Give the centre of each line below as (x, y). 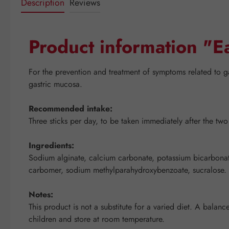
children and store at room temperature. (97, 219)
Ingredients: (51, 146)
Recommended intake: (71, 109)
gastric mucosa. (55, 84)
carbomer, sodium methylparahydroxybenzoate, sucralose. (128, 170)
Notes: (41, 195)
